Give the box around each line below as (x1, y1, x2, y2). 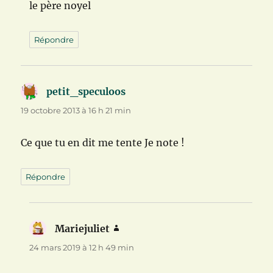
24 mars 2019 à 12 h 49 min (29, 243, 135, 253)
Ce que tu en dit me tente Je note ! (21, 136, 185, 149)
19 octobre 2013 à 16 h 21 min (21, 105, 132, 116)
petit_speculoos (46, 85, 126, 98)
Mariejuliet (55, 222, 110, 235)
